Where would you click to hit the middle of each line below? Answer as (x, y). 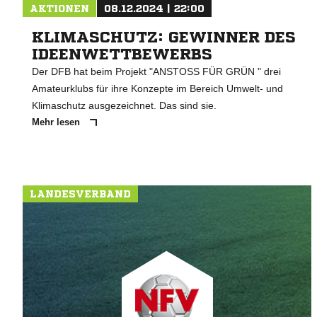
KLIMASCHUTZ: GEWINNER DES (164, 38)
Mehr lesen (57, 122)
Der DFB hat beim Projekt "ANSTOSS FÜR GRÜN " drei (156, 72)
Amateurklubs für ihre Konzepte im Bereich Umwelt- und (157, 89)
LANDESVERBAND (80, 194)
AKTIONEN (59, 9)
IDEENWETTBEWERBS (122, 55)
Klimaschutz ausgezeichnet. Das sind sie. (124, 106)
